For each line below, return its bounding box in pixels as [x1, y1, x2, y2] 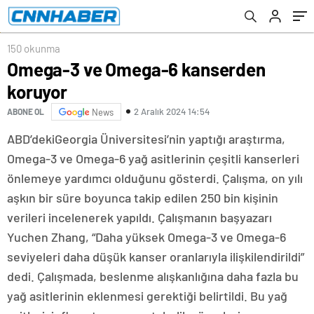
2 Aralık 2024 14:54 [134, 106, 210, 118]
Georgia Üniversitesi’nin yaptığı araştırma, [55, 130, 285, 146]
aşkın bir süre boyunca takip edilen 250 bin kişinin [7, 189, 278, 205]
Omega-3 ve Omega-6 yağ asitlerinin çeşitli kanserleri [7, 150, 299, 166]
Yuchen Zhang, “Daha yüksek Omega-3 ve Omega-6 [7, 228, 286, 245]
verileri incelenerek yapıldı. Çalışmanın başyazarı [7, 209, 272, 225]
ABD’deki [7, 130, 55, 146]
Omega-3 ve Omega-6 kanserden [7, 57, 266, 80]
